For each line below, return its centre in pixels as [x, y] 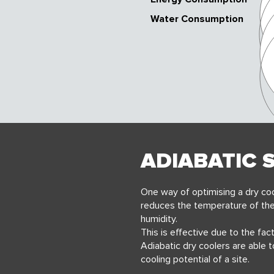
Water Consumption [197, 19]
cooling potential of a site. [195, 259]
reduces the [166, 206]
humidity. [159, 219]
